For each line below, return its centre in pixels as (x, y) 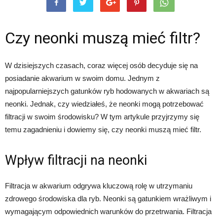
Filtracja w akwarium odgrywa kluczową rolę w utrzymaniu (99, 185)
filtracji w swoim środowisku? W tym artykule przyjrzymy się (102, 116)
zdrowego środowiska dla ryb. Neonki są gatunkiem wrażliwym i (108, 198)
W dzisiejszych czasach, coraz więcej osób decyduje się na (101, 65)
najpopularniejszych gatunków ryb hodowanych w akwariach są (107, 91)
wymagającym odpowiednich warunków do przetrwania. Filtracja (108, 211)
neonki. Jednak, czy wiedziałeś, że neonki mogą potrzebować (104, 104)
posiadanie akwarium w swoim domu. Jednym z (82, 78)
